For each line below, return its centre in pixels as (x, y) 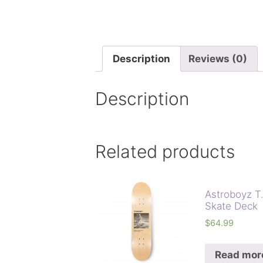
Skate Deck (232, 206)
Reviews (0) (218, 58)
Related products (165, 151)
